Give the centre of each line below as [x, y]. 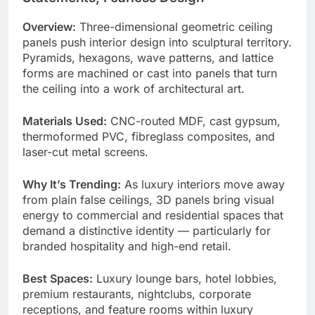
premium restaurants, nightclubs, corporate [137, 294]
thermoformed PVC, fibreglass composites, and [149, 136]
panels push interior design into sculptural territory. [157, 42]
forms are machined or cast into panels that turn [150, 73]
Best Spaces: [58, 278]
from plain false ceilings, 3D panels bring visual [148, 199]
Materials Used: [65, 121]
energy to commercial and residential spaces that [153, 215]
